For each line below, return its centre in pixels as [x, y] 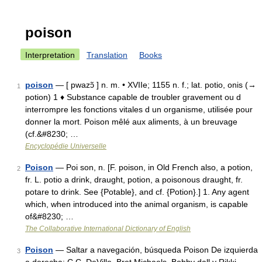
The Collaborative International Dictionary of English [108, 229]
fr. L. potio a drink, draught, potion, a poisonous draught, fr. [134, 180]
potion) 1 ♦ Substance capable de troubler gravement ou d [133, 97]
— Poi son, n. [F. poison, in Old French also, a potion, [153, 167]
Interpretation [50, 55]
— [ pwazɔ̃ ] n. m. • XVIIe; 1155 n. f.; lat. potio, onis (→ [155, 85]
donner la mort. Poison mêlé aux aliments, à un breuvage [131, 122]
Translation [107, 55]
